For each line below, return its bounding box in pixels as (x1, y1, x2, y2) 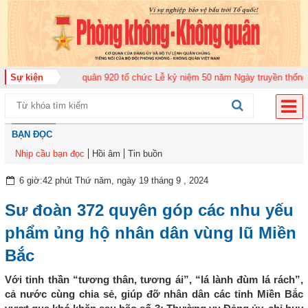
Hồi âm (92, 148, 120, 159)
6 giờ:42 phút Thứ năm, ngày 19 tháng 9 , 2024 (16, 175, 208, 186)
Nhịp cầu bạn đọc (15, 148, 85, 159)
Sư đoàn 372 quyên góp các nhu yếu (5, 201, 294, 220)
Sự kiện (5, 72, 43, 83)
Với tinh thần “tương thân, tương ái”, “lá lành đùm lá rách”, (5, 274, 303, 286)
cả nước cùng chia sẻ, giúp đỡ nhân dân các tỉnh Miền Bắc (5, 288, 303, 300)
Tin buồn (128, 148, 162, 159)
